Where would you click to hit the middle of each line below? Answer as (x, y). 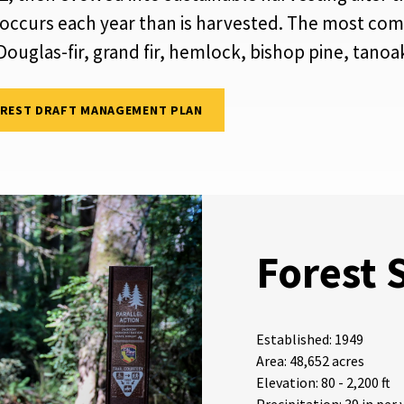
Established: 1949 (310, 340)
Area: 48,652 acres (310, 361)
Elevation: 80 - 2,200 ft (323, 383)
